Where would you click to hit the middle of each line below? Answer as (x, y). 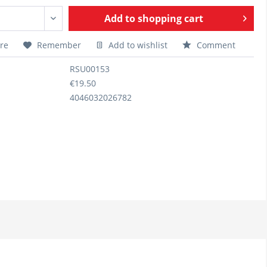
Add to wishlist (137, 45)
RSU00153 (89, 69)
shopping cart (171, 18)
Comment (215, 45)
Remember (59, 45)
